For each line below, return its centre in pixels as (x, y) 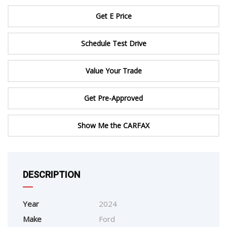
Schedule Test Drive (113, 44)
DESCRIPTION (51, 175)
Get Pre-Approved (113, 98)
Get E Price (113, 16)
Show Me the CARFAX (113, 126)
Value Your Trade (113, 71)
